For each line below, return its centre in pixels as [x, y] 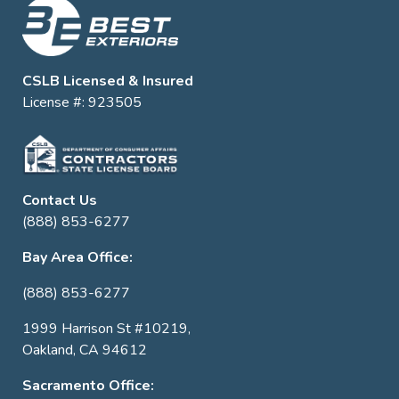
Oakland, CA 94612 [85, 350]
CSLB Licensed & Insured [108, 81]
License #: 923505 [82, 102]
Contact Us [60, 200]
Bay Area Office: [77, 257]
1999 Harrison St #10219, [106, 328]
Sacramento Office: [88, 385]
